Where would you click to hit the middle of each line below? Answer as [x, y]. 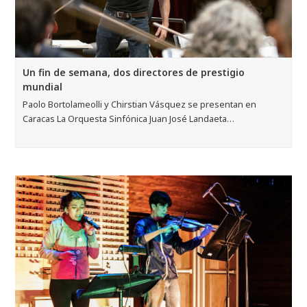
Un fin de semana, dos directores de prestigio [134, 72]
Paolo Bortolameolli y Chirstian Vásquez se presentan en [140, 104]
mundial [43, 86]
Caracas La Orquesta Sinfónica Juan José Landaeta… [129, 118]
